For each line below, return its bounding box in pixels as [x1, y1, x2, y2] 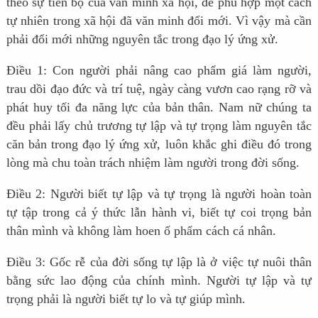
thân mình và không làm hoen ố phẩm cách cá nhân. [6, 224, 276, 238]
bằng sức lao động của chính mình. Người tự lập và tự [6, 273, 312, 288]
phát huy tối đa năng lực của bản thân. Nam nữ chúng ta [6, 100, 312, 115]
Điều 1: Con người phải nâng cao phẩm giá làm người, [6, 63, 312, 78]
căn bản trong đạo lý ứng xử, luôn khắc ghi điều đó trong [6, 137, 312, 152]
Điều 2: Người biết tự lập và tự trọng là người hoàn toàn [6, 187, 312, 202]
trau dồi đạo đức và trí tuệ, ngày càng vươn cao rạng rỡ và [6, 82, 312, 97]
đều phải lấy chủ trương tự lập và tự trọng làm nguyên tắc [6, 119, 312, 133]
